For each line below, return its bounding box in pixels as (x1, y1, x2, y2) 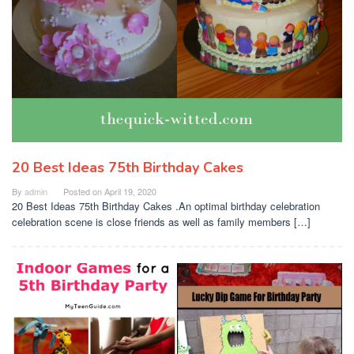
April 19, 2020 (104, 185, 156, 198)
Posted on (63, 185, 104, 198)
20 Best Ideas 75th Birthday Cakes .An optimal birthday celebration (12, 198, 320, 213)
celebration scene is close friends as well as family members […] (12, 214, 311, 229)
